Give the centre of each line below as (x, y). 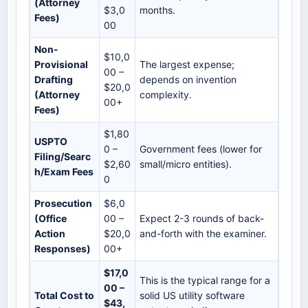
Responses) (63, 249)
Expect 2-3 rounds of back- (202, 219)
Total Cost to (64, 296)
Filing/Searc (63, 157)
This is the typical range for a (205, 280)
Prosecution (63, 203)
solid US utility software (192, 296)
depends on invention (188, 80)
